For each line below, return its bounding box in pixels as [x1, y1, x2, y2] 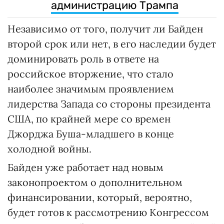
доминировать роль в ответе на [7, 52, 159, 65]
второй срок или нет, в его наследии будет [7, 37, 216, 50]
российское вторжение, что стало [7, 67, 173, 80]
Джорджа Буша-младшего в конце [7, 127, 174, 140]
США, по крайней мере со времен [7, 112, 170, 125]
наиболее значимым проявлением [7, 82, 174, 95]
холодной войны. [7, 142, 91, 155]
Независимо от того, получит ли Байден [7, 22, 203, 35]
